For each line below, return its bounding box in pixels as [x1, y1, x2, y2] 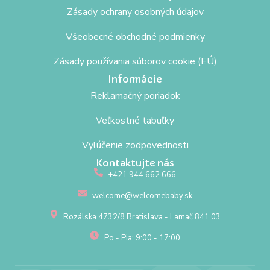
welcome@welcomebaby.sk [92, 190, 192, 201]
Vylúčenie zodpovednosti [81, 138, 189, 152]
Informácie [108, 72, 162, 85]
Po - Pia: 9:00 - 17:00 [104, 232, 180, 243]
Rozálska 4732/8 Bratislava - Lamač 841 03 [63, 211, 221, 222]
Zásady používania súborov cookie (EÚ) [53, 54, 217, 68]
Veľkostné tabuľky [96, 113, 174, 127]
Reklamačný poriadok [90, 89, 180, 102]
